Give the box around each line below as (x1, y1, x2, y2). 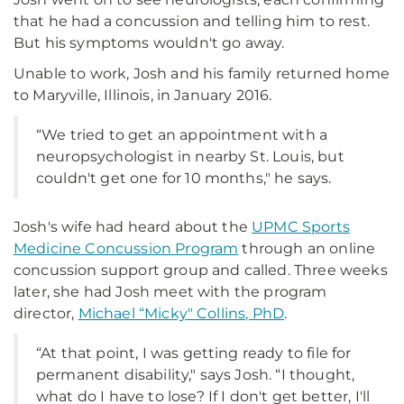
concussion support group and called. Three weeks (14, 262, 388, 279)
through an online (238, 240, 376, 257)
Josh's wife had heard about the (14, 218, 252, 235)
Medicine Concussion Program (14, 240, 239, 257)
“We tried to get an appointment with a (36, 126, 328, 143)
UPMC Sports (252, 218, 350, 235)
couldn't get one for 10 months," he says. (36, 170, 332, 187)
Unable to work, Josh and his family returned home (14, 65, 390, 82)
